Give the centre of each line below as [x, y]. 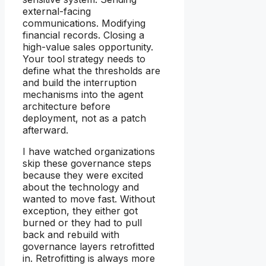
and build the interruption [80, 83]
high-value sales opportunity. [88, 47]
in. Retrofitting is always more [89, 259]
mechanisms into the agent [83, 95]
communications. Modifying [84, 23]
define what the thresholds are [91, 71]
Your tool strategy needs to [84, 59]
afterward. [45, 130]
